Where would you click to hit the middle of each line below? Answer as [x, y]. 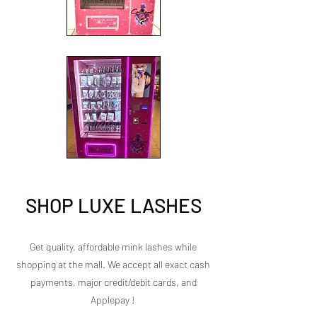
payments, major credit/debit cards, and [113, 282]
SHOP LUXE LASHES [113, 205]
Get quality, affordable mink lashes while [113, 246]
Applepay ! [113, 299]
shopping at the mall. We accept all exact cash [113, 264]
